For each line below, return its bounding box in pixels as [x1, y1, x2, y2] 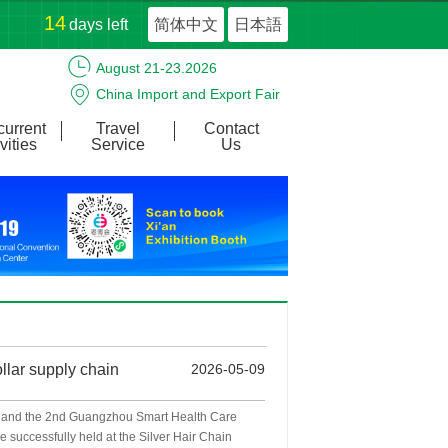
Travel [96, 120, 140, 137]
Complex [96, 112, 152, 128]
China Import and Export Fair [96, 86, 280, 102]
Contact [203, 120, 259, 137]
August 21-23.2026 [96, 60, 217, 76]
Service [91, 136, 145, 153]
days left [69, 16, 128, 33]
